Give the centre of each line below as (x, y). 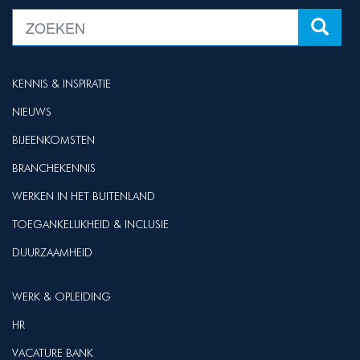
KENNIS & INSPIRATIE (61, 84)
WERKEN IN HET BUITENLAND (84, 196)
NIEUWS (32, 112)
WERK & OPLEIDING (61, 297)
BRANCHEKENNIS (54, 168)
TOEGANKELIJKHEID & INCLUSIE (90, 224)
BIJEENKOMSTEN (53, 140)
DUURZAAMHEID (52, 252)
